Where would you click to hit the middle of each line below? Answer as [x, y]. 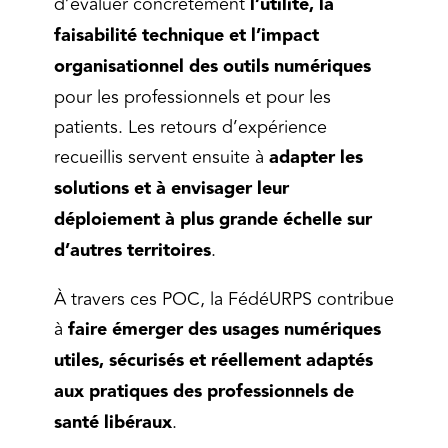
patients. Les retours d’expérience [190, 126]
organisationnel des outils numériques [212, 66]
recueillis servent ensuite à [161, 156]
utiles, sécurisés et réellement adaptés [213, 360]
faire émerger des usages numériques [224, 329]
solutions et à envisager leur [171, 188]
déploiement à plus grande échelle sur [213, 219]
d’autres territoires [132, 250]
